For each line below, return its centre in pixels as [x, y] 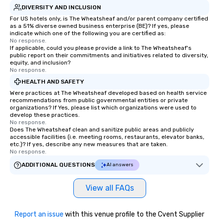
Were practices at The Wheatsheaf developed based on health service [108, 93]
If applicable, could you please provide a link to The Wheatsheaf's [101, 48]
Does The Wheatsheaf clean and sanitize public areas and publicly [102, 130]
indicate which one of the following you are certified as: [88, 33]
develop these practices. [45, 115]
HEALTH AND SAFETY [53, 81]
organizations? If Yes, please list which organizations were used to [103, 108]
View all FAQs [109, 188]
